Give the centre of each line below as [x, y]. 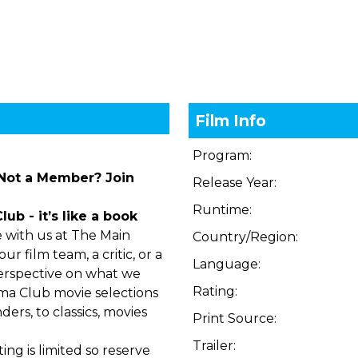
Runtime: [223, 210]
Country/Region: [246, 237]
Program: [223, 155]
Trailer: [215, 346]
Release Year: [235, 183]
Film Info [231, 121]
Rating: [215, 291]
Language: [227, 264]
